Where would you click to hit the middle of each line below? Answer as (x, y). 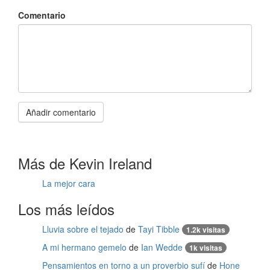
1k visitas (206, 248)
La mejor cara (69, 183)
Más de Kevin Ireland (85, 163)
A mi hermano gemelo (84, 247)
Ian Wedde (162, 247)
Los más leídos (66, 209)
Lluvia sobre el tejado (83, 229)
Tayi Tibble (159, 229)
